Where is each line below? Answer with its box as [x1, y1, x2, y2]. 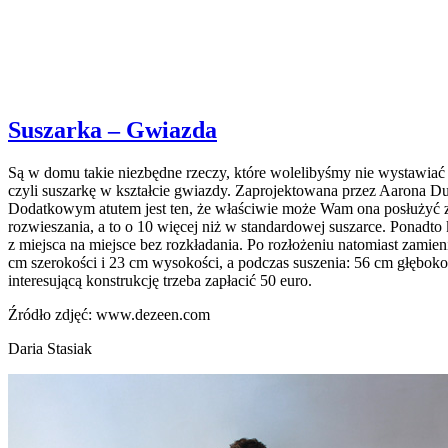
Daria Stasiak [8, 339, 92, 357]
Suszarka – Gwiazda [8, 116, 217, 143]
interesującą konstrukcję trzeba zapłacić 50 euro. [8, 271, 312, 289]
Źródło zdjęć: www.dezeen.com [8, 305, 210, 323]
